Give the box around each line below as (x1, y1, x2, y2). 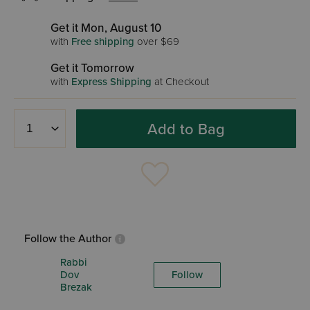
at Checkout (152, 75, 209, 88)
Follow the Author (24, 232, 111, 246)
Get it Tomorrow (51, 61, 134, 75)
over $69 (134, 35, 179, 48)
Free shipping (71, 35, 134, 48)
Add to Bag (147, 120, 225, 138)
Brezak (60, 281, 92, 293)
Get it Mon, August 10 (51, 21, 161, 35)
